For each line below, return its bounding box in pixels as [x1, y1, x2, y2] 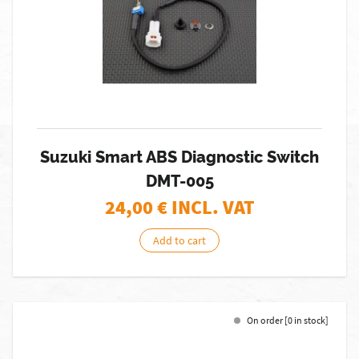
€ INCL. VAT [156, 195, 255, 220]
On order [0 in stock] [247, 314, 329, 326]
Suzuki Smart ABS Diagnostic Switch [40, 147, 319, 167]
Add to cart [153, 233, 206, 248]
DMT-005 [145, 171, 214, 191]
